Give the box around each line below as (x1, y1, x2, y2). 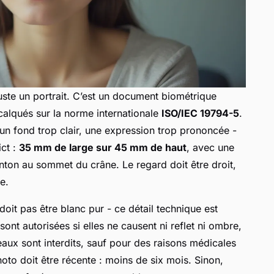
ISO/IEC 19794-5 (161, 106, 239, 119)
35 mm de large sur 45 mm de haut (19, 141, 187, 154)
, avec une (187, 141, 234, 154)
